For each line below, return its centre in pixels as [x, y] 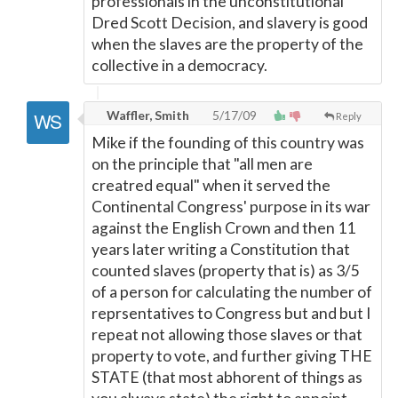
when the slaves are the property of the [227, 44]
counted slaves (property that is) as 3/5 [226, 271]
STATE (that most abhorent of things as [227, 377]
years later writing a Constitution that [221, 249]
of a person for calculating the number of [232, 292]
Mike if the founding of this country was [228, 143]
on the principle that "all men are [202, 164]
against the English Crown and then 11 [223, 228]
